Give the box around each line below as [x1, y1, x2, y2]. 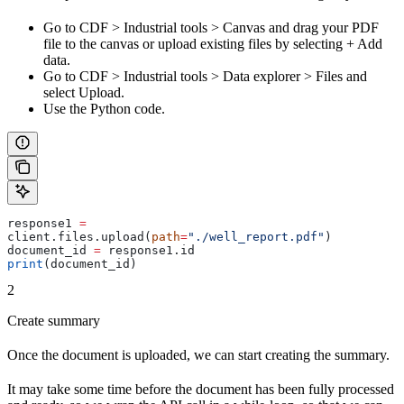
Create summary [7, 312, 100, 328]
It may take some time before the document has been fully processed [7, 381, 394, 397]
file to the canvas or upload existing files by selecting [43, 35, 346, 51]
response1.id [101, 243, 195, 257]
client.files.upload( [7, 229, 151, 243]
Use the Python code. [43, 100, 165, 116]
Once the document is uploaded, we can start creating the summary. [7, 346, 390, 363]
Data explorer [223, 68, 300, 84]
